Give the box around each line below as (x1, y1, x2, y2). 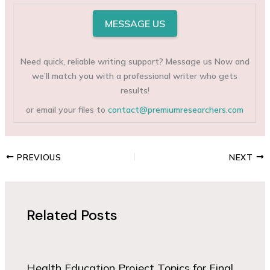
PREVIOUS (14, 151, 61, 162)
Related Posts (27, 205, 118, 224)
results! (120, 84, 149, 96)
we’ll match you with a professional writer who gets (32, 70, 238, 81)
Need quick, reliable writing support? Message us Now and (20, 55, 250, 67)
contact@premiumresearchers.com (108, 104, 244, 115)
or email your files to (26, 104, 108, 115)
